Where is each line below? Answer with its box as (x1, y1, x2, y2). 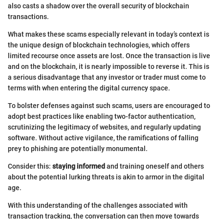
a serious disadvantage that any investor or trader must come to (8, 73, 206, 82)
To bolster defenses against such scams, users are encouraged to (8, 102, 210, 110)
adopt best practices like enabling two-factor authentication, (8, 112, 196, 121)
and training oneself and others (105, 162, 204, 171)
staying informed (52, 162, 105, 171)
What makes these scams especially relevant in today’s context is (8, 30, 209, 39)
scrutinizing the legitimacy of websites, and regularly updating (8, 123, 201, 131)
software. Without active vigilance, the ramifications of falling (8, 134, 198, 142)
